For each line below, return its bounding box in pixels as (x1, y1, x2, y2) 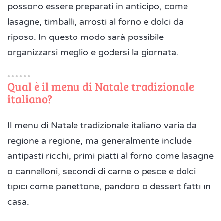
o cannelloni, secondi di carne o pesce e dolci (7, 165, 196, 177)
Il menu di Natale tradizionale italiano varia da (7, 119, 197, 131)
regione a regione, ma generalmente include (7, 135, 192, 146)
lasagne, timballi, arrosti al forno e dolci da (7, 16, 184, 27)
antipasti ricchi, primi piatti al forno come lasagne (7, 150, 214, 161)
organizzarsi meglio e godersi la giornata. (7, 46, 179, 58)
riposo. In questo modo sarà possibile (7, 31, 164, 42)
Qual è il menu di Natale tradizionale (7, 78, 194, 94)
